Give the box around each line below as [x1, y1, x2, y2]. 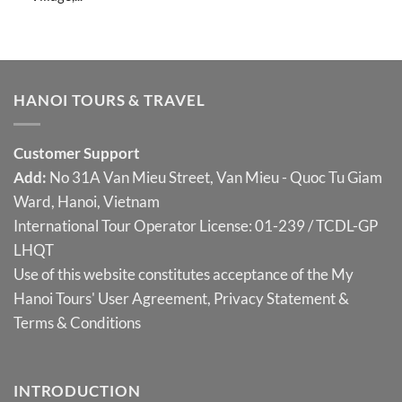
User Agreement [98, 289, 207, 309]
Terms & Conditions [13, 313, 141, 333]
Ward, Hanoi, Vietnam [13, 192, 160, 212]
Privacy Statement [214, 289, 336, 309]
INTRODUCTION [13, 380, 141, 400]
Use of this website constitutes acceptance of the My [13, 265, 354, 284]
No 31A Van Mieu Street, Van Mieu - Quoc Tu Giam [47, 168, 382, 188]
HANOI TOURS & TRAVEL [13, 91, 205, 110]
